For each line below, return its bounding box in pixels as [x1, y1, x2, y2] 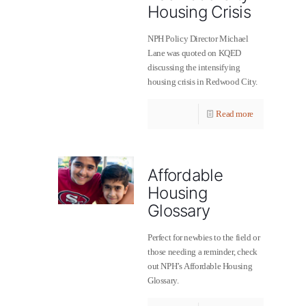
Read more [216, 109, 253, 119]
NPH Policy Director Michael [148, 33, 249, 44]
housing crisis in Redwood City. [148, 76, 258, 87]
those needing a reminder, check [148, 247, 258, 257]
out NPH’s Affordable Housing [148, 261, 253, 271]
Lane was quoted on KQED [148, 48, 242, 58]
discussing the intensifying [148, 62, 240, 72]
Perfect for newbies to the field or [148, 232, 260, 242]
